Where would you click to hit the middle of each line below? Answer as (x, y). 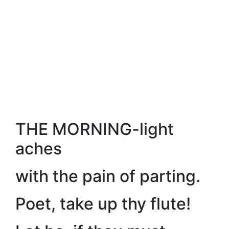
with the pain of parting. (108, 176)
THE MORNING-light (95, 129)
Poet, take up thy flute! (103, 204)
